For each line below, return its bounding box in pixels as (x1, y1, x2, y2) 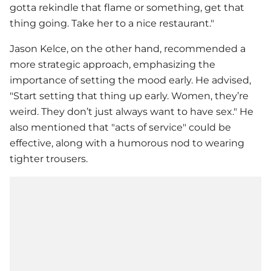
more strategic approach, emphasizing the (10, 58, 215, 70)
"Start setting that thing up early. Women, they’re (10, 90, 249, 102)
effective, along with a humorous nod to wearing (10, 137, 244, 149)
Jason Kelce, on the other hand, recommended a (10, 42, 246, 54)
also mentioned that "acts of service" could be (10, 121, 231, 133)
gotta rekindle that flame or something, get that (10, 1, 244, 13)
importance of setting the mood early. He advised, (10, 74, 251, 86)
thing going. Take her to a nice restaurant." (10, 17, 214, 29)
